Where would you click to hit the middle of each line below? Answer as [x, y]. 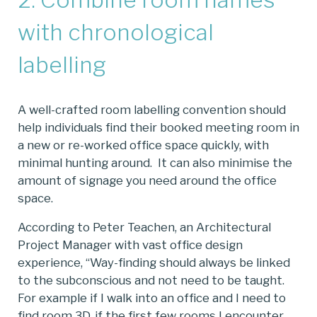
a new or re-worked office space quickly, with [143, 145]
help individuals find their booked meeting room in [158, 127]
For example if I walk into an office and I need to [152, 298]
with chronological [116, 33]
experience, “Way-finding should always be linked [154, 262]
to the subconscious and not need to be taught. [152, 280]
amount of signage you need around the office [147, 180]
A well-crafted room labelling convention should [152, 109]
